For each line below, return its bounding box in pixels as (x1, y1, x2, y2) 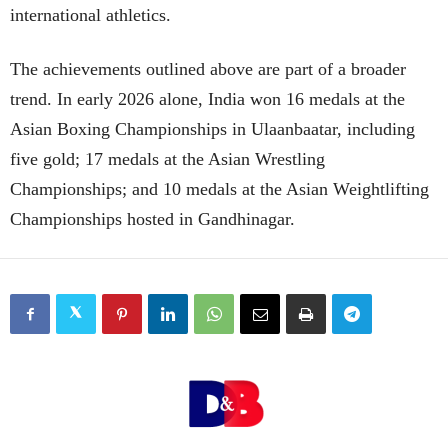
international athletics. (10, 4, 171, 25)
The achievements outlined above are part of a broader (10, 58, 406, 79)
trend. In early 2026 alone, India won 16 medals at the (10, 88, 405, 109)
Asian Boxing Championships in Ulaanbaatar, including (10, 118, 415, 139)
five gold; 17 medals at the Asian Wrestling (10, 148, 325, 169)
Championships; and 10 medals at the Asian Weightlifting (10, 178, 429, 199)
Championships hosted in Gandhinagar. (10, 208, 295, 229)
